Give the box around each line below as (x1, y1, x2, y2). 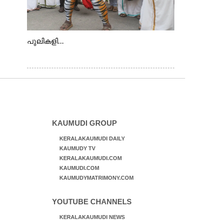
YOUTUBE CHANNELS (52, 197, 132, 206)
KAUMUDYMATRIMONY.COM (59, 175, 134, 181)
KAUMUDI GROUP (52, 119, 117, 127)
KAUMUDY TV (59, 145, 95, 151)
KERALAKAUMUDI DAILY (59, 136, 125, 141)
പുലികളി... (27, 37, 64, 45)
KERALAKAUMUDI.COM (59, 155, 122, 161)
